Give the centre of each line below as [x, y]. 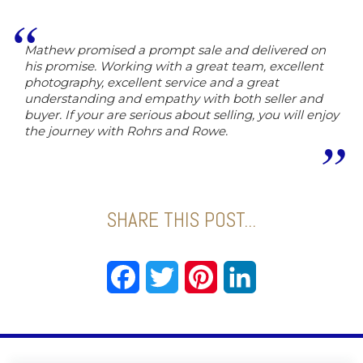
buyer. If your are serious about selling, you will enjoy [181, 115]
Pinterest [247, 277]
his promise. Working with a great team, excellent [174, 66]
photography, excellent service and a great [152, 82]
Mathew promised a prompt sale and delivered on [175, 50]
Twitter [202, 277]
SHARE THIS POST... [181, 220]
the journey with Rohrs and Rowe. [126, 131]
